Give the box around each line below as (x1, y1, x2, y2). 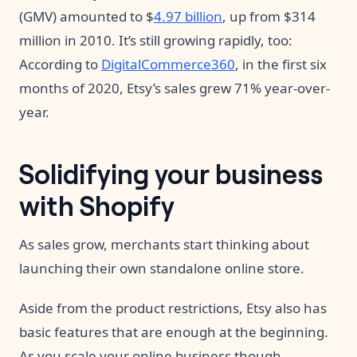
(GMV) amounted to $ (19, 7, 154, 26)
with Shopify (19, 186, 175, 223)
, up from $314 (222, 7, 316, 26)
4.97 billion (154, 7, 222, 26)
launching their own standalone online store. (19, 259, 308, 278)
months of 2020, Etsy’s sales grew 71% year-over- (19, 79, 330, 98)
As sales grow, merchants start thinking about (19, 235, 309, 254)
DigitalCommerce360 (101, 55, 235, 74)
